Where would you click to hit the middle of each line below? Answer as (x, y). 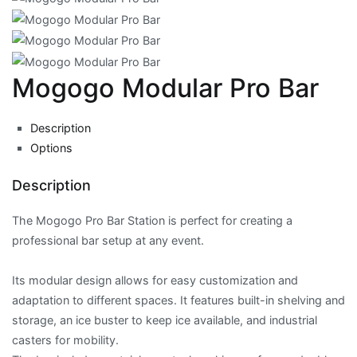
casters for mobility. (65, 340)
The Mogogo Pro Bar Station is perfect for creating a (152, 221)
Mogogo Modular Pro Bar (165, 88)
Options (52, 148)
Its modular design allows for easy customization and (155, 280)
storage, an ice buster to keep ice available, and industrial (165, 320)
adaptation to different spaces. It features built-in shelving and (178, 300)
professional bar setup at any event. (108, 241)
